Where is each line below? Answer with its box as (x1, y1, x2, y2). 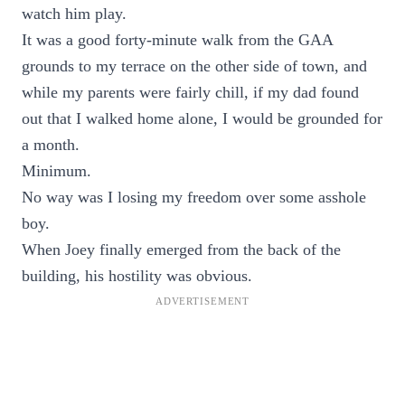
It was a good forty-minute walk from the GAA (22, 31, 333, 49)
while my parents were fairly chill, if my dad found (22, 83, 359, 101)
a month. (22, 136, 80, 154)
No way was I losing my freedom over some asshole (22, 188, 366, 206)
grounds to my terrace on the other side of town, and (22, 57, 367, 75)
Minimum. (22, 162, 91, 180)
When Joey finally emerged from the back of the (22, 240, 341, 259)
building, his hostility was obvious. (22, 267, 252, 285)
